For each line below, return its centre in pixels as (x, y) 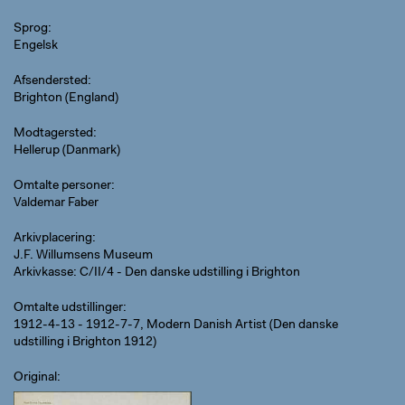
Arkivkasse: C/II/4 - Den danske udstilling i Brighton (157, 273)
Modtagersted (53, 134)
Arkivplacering (53, 239)
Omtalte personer (62, 186)
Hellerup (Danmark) (67, 151)
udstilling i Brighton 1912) (85, 343)
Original (35, 378)
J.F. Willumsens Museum (83, 256)
